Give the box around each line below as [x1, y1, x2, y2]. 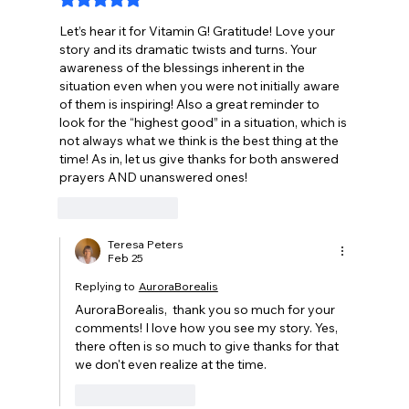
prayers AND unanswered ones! [58, 169, 247, 186]
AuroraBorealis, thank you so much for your [74, 301, 338, 319]
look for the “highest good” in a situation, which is [58, 114, 350, 131]
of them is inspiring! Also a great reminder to [58, 96, 322, 113]
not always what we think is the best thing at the [58, 132, 341, 150]
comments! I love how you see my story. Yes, [74, 320, 341, 337]
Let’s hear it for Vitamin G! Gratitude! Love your [58, 23, 338, 40]
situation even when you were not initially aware [58, 78, 342, 95]
